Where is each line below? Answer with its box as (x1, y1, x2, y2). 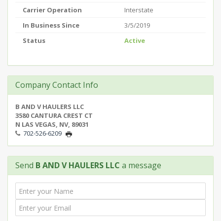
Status (23, 36, 45, 45)
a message (120, 160, 161, 171)
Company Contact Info (15, 79, 98, 90)
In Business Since (23, 21, 79, 30)
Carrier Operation (23, 5, 82, 14)
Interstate (124, 5, 153, 14)
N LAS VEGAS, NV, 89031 (15, 120, 89, 129)
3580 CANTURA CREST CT (15, 111, 93, 120)
